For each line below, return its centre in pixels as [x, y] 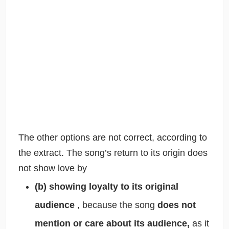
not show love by [52, 168]
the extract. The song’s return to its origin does [113, 153]
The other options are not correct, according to [112, 138]
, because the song [117, 205]
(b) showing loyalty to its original [106, 187]
